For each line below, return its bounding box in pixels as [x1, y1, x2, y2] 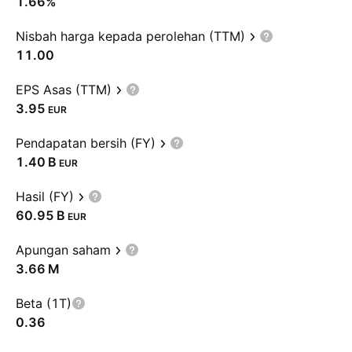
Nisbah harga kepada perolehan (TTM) [16, 28, 245, 44]
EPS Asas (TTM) [16, 82, 112, 97]
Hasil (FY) [16, 189, 74, 204]
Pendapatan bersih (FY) [16, 135, 156, 151]
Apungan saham [16, 242, 111, 258]
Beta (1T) [16, 295, 71, 311]
